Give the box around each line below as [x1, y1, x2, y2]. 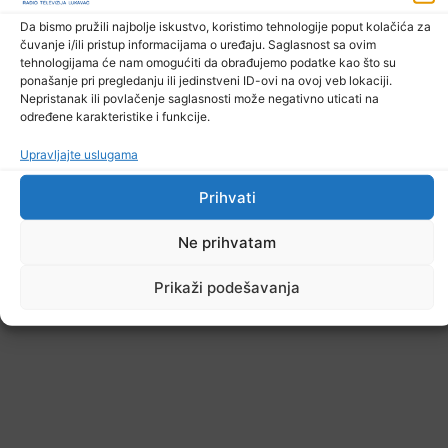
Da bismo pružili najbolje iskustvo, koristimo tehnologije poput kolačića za [20, 18, 431, 34]
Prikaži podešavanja [154, 277, 300, 297]
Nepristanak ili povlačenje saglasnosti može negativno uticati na [20, 90, 379, 106]
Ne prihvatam [178, 232, 276, 252]
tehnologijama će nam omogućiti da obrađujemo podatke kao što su [20, 54, 396, 70]
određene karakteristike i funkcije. [20, 108, 210, 124]
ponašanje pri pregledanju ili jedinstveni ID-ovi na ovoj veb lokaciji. [20, 72, 392, 88]
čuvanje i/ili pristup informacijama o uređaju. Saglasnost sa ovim [20, 36, 376, 52]
